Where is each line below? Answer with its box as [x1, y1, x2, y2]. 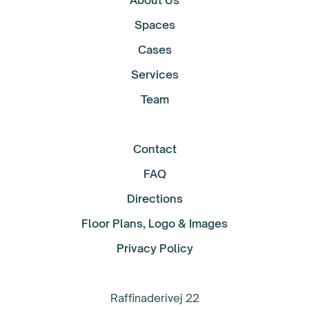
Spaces [134, 18, 175, 32]
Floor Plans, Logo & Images [81, 217, 228, 231]
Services [130, 68, 179, 82]
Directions [126, 192, 183, 206]
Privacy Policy [116, 241, 193, 256]
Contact [132, 142, 177, 157]
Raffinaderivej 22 [110, 291, 199, 306]
